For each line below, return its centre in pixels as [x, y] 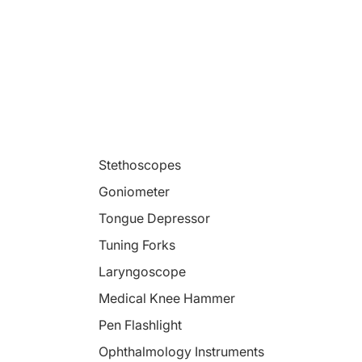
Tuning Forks [137, 244]
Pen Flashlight [140, 324]
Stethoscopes [139, 164]
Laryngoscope [142, 271]
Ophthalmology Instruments [181, 351]
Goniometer [134, 191]
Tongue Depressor [154, 218]
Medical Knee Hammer [166, 298]
